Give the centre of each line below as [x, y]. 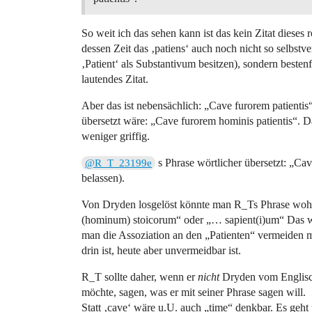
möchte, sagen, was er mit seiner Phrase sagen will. [194, 292]
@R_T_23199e [119, 163]
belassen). [103, 178]
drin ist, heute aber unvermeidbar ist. [161, 250]
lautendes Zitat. [115, 79]
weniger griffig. [116, 136]
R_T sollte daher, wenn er [140, 276]
